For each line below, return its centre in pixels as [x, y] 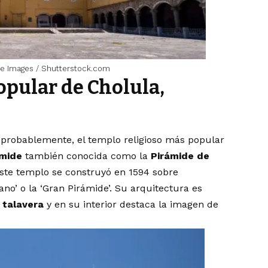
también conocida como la [87, 156]
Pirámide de [180, 156]
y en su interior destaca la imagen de [133, 204]
